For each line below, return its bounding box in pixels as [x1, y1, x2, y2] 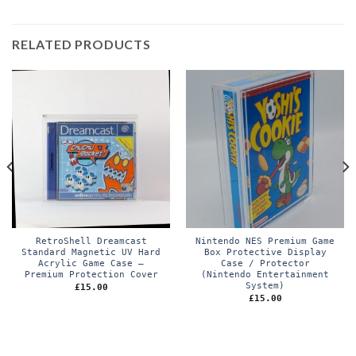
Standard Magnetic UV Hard [21, 247, 161, 258]
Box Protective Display [203, 247, 327, 258]
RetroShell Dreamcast [35, 236, 147, 247]
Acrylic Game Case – [38, 258, 144, 269]
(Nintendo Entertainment [201, 269, 329, 281]
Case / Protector [220, 258, 310, 269]
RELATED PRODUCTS [12, 37, 151, 52]
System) [246, 281, 284, 292]
